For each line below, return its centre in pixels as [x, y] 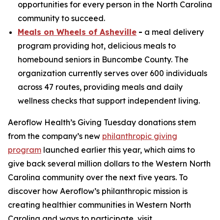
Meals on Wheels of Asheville [77, 32]
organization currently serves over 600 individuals [112, 73]
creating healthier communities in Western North [99, 205]
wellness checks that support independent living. [109, 101]
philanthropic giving [140, 136]
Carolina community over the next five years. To [98, 177]
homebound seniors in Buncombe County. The [103, 59]
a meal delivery [173, 32]
